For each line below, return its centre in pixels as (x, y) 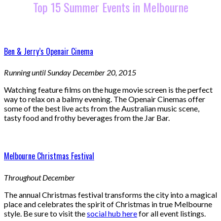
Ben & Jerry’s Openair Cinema (49, 51)
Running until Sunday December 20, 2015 (70, 73)
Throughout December (39, 177)
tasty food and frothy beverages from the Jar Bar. (87, 118)
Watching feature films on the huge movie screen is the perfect (108, 90)
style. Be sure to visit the (45, 213)
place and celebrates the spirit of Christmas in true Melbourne (108, 204)
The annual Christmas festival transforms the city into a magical (110, 194)
